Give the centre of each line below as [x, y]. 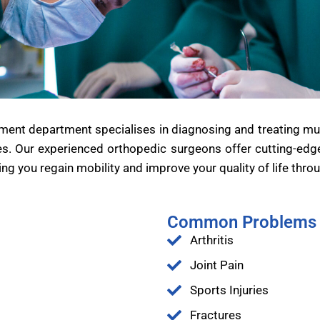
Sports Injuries [229, 290]
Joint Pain [217, 265]
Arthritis [212, 240]
